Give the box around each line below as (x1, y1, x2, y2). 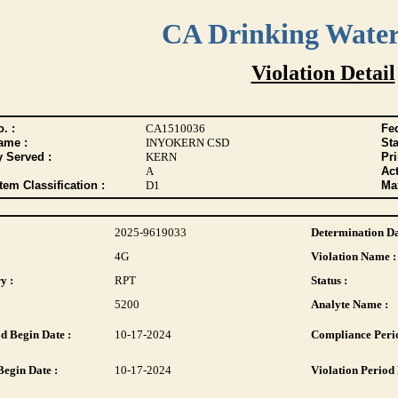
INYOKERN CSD (145, 136, 229, 149)
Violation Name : (310, 250, 396, 263)
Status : (310, 274, 347, 287)
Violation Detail (251, 61, 395, 84)
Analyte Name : (310, 298, 388, 311)
